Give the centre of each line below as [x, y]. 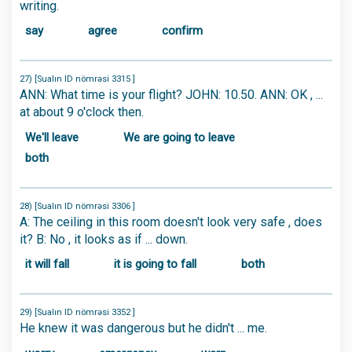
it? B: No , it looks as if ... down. [104, 239]
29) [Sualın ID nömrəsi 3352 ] [77, 312]
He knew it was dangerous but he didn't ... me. [143, 328]
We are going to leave [179, 137]
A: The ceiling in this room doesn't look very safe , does [171, 222]
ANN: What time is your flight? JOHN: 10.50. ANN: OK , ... [171, 95]
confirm [182, 31]
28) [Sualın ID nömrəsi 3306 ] [77, 206]
